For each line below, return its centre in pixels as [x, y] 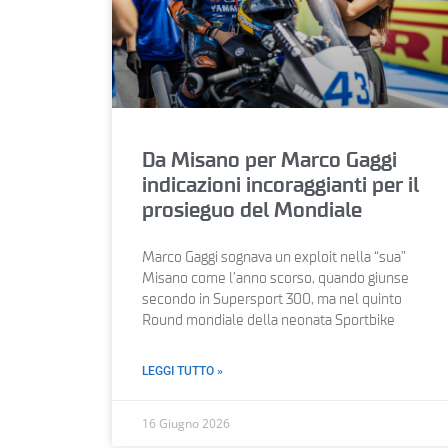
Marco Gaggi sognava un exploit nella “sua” [274, 257]
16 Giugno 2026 [186, 423]
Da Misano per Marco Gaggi [269, 160]
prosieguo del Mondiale [252, 210]
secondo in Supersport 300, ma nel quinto [272, 299]
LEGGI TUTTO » [182, 370]
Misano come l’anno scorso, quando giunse [275, 278]
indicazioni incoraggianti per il [280, 185]
